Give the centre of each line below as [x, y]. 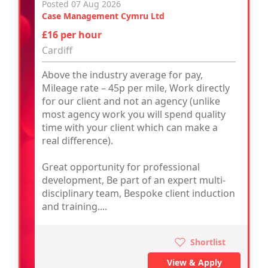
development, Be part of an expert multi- [134, 180]
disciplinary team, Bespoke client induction [138, 193]
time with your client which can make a [130, 127]
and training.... [74, 206]
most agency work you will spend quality [134, 114]
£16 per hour [72, 34]
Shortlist [207, 242]
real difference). [77, 140]
